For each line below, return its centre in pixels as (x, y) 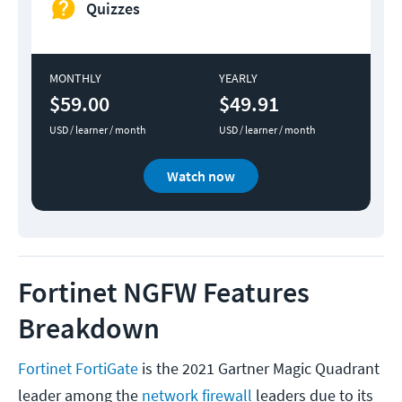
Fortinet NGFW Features (164, 293)
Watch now (201, 176)
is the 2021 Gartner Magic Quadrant (259, 369)
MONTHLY (75, 79)
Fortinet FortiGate (78, 369)
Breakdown (92, 329)
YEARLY (238, 79)
